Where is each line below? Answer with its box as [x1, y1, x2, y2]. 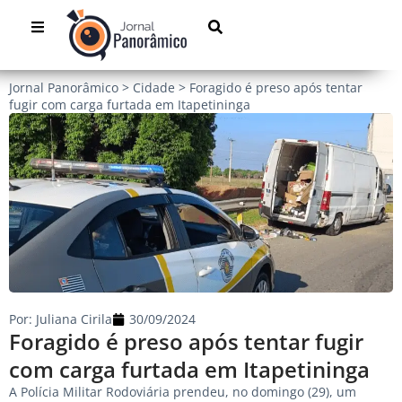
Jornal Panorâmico [9, 79, 118, 97]
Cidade [133, 79, 175, 97]
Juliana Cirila [32, 310, 112, 328]
